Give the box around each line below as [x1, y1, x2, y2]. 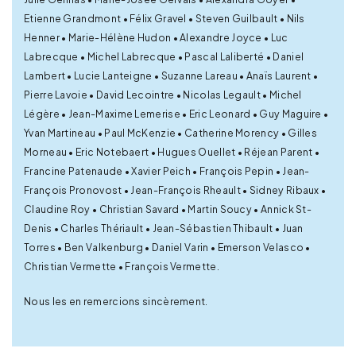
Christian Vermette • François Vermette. [24, 260, 219, 273]
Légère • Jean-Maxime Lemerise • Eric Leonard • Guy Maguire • [24, 107, 329, 120]
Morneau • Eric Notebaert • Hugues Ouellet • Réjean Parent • [24, 145, 320, 158]
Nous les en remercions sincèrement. [24, 295, 208, 308]
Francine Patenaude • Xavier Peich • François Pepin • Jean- [24, 164, 310, 177]
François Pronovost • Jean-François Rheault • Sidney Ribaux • [24, 184, 327, 196]
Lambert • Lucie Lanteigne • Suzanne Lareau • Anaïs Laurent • [24, 69, 319, 82]
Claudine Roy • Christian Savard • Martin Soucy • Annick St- [24, 203, 312, 215]
